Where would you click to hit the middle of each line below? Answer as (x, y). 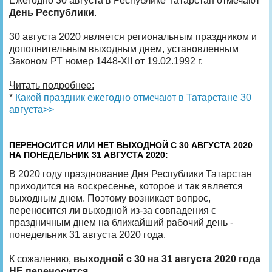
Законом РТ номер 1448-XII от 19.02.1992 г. (106, 61)
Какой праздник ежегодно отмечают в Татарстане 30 (133, 97)
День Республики (52, 12)
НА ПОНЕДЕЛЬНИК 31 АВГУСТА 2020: (89, 155)
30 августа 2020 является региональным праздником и (133, 36)
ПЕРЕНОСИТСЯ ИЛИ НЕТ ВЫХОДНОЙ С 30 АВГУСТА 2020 (131, 145)
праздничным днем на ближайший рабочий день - (121, 222)
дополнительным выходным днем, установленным (124, 49)
